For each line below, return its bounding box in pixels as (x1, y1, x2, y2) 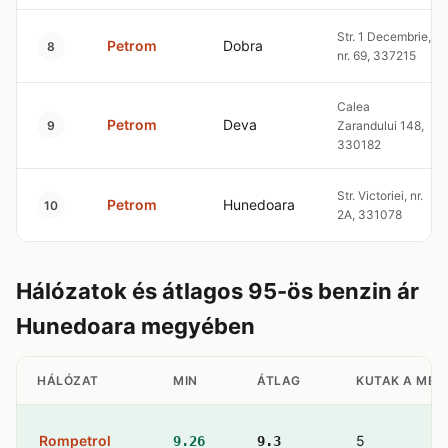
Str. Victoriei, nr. (337, 188, 423, 203)
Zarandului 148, (337, 118, 424, 133)
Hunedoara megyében (16, 313, 255, 339)
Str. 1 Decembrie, (337, 29, 431, 44)
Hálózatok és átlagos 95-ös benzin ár (16, 278, 419, 304)
